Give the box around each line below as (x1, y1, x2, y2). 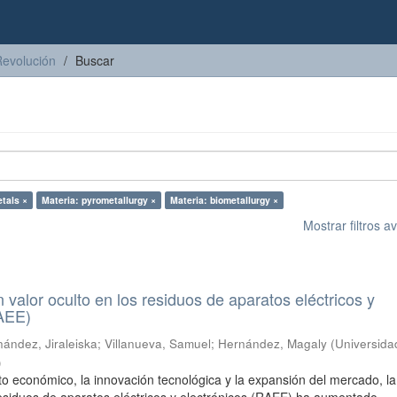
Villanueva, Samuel (105, 335, 212, 352)
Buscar (75, 51, 114, 69)
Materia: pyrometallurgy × (42, 193, 156, 206)
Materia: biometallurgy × (170, 193, 278, 206)
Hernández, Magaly (218, 335, 328, 352)
